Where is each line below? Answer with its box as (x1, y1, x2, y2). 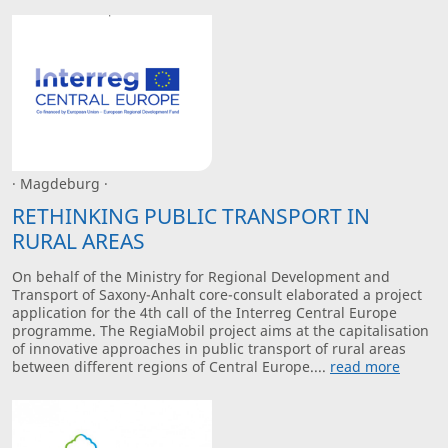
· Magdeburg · (12, 174, 108, 194)
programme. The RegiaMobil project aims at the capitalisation (12, 320, 429, 340)
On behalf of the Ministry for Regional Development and (12, 266, 390, 286)
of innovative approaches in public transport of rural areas (12, 338, 406, 358)
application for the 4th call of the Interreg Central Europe (12, 302, 397, 322)
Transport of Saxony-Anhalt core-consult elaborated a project (12, 284, 422, 304)
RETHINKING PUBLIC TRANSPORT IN (12, 201, 370, 230)
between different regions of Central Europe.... (12, 356, 330, 376)
